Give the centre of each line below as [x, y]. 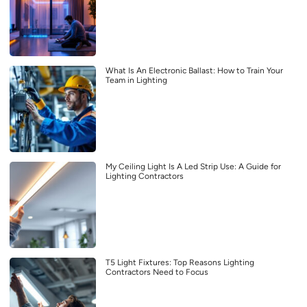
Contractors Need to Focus [157, 272]
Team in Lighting [136, 81]
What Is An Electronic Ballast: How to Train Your [194, 71]
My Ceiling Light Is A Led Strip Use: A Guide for [193, 167]
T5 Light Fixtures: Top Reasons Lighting [180, 263]
